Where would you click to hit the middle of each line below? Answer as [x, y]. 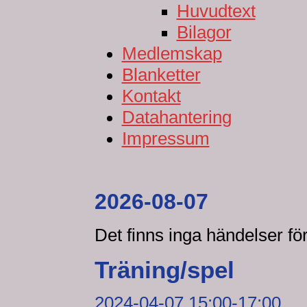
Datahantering [176, 117]
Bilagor [204, 32]
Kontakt [151, 96]
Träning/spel [164, 269]
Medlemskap [172, 53]
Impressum [165, 138]
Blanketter [161, 75]
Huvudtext [216, 11]
